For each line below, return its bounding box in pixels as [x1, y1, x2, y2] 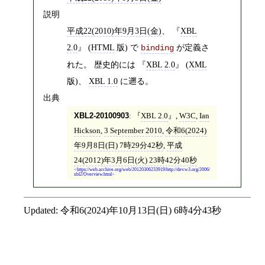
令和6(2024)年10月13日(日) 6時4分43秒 [60, 205, 221, 215]
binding [141, 43, 174, 53]
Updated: [24, 205, 60, 215]
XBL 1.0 [89, 76, 118, 86]
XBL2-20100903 [73, 111, 129, 121]
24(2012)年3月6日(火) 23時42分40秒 [73, 156, 197, 165]
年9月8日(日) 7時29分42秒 [73, 141, 163, 150]
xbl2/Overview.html [73, 172, 112, 177]
